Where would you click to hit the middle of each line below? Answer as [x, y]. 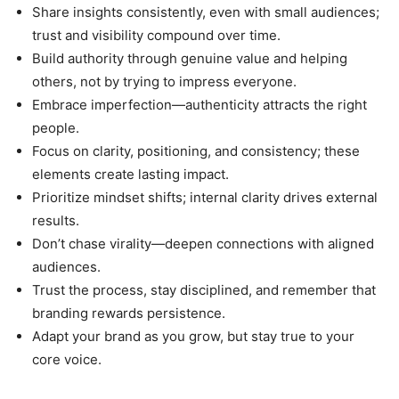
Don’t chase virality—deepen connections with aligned [203, 244]
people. [56, 128]
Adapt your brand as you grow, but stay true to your [193, 337]
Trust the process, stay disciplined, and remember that [204, 290]
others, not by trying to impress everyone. [164, 82]
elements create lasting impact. [130, 175]
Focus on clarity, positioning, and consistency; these [196, 151]
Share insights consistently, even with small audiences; [206, 12]
